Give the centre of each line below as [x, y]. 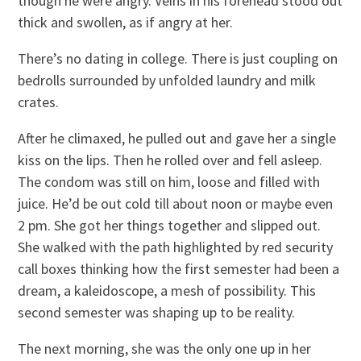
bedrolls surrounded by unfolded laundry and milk [167, 80]
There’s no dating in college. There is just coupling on [178, 58]
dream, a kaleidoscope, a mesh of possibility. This [167, 290]
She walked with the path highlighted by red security [176, 247]
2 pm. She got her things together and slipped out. [170, 225]
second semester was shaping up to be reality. [157, 312]
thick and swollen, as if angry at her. [126, 22]
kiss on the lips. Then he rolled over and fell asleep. [170, 160]
